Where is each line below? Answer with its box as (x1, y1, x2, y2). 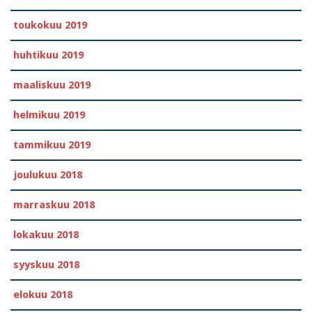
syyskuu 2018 (13, 258, 79, 271)
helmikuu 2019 (13, 108, 85, 121)
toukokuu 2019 (13, 18, 87, 31)
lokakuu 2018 (13, 228, 79, 241)
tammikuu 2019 (13, 138, 91, 151)
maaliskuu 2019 (13, 78, 91, 91)
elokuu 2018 (13, 288, 72, 301)
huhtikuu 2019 (13, 48, 84, 61)
